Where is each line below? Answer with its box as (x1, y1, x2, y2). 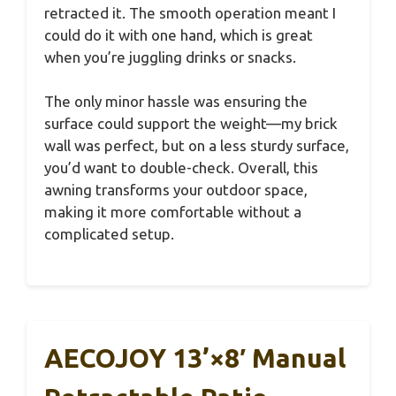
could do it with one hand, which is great (44, 26, 313, 43)
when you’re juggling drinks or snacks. (44, 48, 296, 65)
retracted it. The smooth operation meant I (44, 4, 336, 21)
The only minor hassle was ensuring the (44, 93, 308, 110)
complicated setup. (44, 225, 174, 243)
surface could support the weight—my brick (44, 115, 338, 133)
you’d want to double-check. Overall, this (44, 159, 318, 177)
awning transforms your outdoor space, (44, 181, 308, 199)
